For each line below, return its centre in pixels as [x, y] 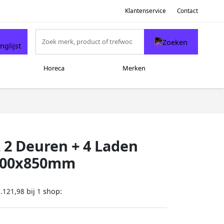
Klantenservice [145, 10]
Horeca [54, 68]
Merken [134, 68]
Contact [187, 10]
